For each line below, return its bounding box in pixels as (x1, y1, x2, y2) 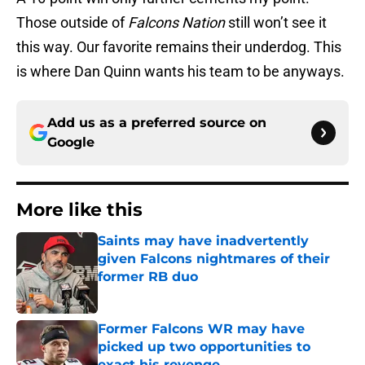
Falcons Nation (128, 14, 225, 32)
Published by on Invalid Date (97, 286, 239, 300)
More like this (16, 199, 143, 222)
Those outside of (16, 14, 128, 32)
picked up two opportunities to (98, 339, 310, 355)
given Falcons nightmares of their (98, 251, 330, 267)
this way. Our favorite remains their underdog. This (16, 38, 341, 56)
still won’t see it (225, 14, 327, 32)
